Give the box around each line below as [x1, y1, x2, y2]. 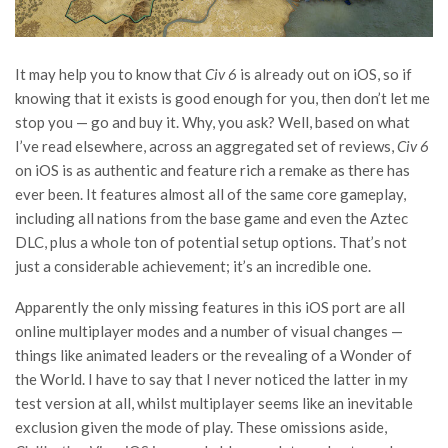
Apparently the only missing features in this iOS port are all [15, 297, 405, 316]
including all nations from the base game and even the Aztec [15, 208, 408, 227]
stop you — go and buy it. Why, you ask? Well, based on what [15, 112, 410, 131]
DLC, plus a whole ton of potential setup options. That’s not [15, 232, 407, 251]
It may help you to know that [15, 64, 205, 83]
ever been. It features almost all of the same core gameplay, [15, 184, 406, 203]
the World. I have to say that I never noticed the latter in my [15, 369, 408, 388]
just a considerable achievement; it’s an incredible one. [15, 256, 371, 275]
